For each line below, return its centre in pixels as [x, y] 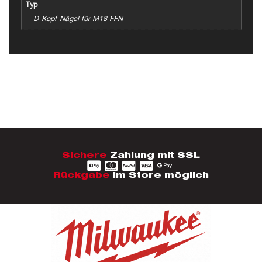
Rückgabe [82, 176]
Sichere [85, 156]
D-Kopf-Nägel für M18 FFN [78, 20]
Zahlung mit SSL [154, 156]
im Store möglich [159, 176]
